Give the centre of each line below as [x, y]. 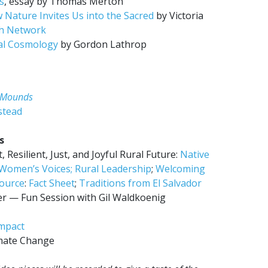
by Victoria [179, 16]
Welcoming [180, 169]
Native [195, 155]
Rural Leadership [113, 169]
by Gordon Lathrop [102, 45]
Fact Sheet [52, 183]
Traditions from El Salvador [140, 183]
